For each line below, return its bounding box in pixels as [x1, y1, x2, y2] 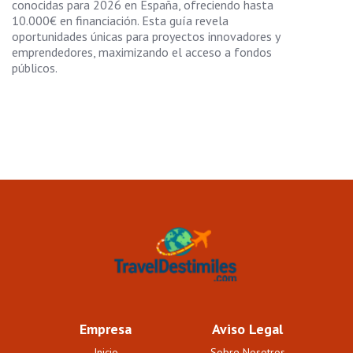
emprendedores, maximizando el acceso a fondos [12, 43, 272, 60]
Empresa [80, 320, 132, 339]
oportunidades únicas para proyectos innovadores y [12, 28, 280, 44]
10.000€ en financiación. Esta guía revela [12, 12, 229, 28]
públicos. [12, 59, 58, 76]
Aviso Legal [212, 320, 283, 339]
